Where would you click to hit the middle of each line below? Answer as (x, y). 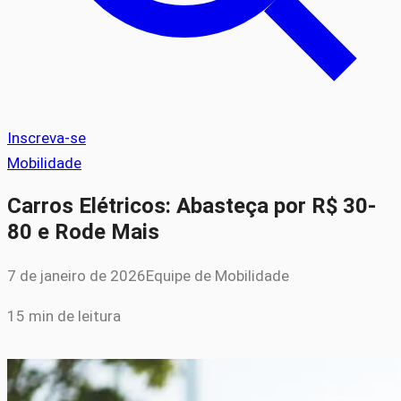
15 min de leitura (64, 316)
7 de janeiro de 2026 (77, 275)
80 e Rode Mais (83, 231)
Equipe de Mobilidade (218, 275)
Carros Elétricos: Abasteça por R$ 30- (192, 205)
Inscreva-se (47, 138)
